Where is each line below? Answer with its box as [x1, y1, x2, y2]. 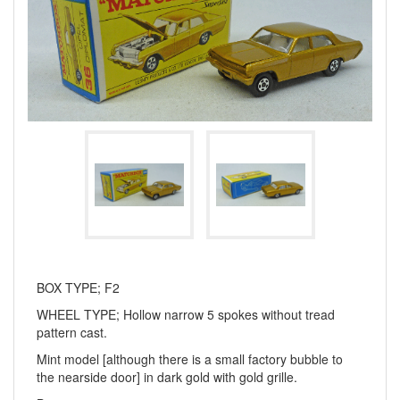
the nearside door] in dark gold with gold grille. [37, 368, 297, 387]
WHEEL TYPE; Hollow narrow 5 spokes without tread [37, 305, 335, 324]
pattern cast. [37, 323, 107, 342]
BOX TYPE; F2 [37, 279, 120, 297]
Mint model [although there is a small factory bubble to [37, 350, 343, 369]
